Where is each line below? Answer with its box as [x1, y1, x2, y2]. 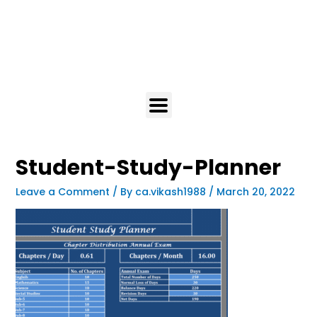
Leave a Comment [15, 185, 110, 199]
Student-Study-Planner [15, 153, 281, 183]
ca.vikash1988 [134, 185, 209, 199]
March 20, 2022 [216, 185, 295, 199]
